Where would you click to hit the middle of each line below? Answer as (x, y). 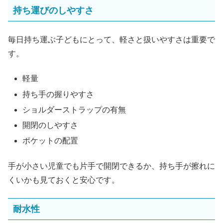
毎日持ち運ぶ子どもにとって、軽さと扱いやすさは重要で (111, 40)
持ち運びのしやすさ (53, 11)
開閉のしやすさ (51, 125)
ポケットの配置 (51, 141)
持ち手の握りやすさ (58, 94)
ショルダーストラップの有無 (74, 110)
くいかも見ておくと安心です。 (64, 180)
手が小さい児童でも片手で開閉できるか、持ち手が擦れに (111, 166)
